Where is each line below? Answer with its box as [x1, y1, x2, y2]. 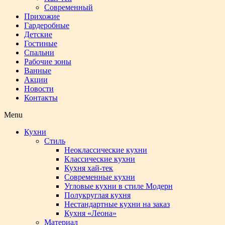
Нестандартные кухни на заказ [64, 200, 170, 208]
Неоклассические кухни [64, 146, 147, 154]
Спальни [24, 48, 54, 57]
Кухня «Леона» [64, 209, 117, 217]
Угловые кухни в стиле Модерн [64, 182, 173, 190]
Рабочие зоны [24, 57, 71, 66]
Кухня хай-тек [64, 164, 113, 172]
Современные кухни [64, 173, 135, 181]
